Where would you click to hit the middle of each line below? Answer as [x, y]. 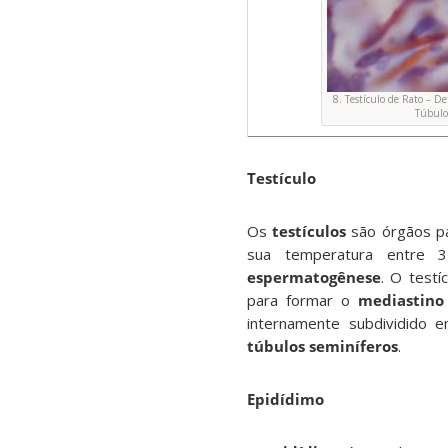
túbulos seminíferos [322, 346]
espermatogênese [314, 277]
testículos [309, 231]
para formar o [302, 300]
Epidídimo [285, 399]
